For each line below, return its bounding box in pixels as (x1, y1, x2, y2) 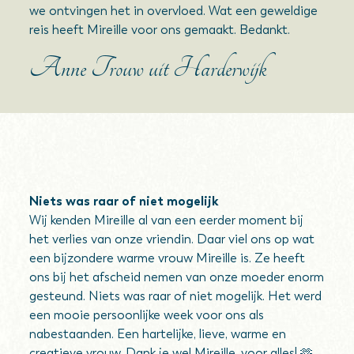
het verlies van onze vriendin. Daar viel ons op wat (29, 232, 315, 247)
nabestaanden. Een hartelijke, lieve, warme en (29, 326, 287, 341)
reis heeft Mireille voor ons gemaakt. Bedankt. (29, 22, 291, 37)
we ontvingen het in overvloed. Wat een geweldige (29, 3, 318, 18)
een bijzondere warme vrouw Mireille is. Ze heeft (29, 250, 306, 265)
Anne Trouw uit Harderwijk (29, 52, 267, 84)
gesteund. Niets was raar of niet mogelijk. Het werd (29, 288, 322, 303)
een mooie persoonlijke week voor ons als (29, 307, 265, 322)
